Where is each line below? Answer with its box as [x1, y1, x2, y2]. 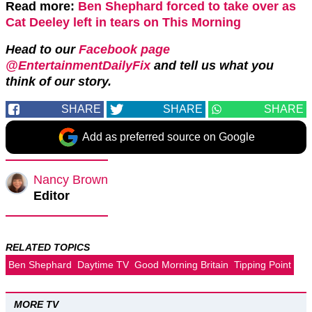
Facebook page [79, 42, 170, 57]
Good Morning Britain [134, 259, 228, 271]
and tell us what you [150, 58, 274, 73]
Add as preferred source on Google [82, 131, 255, 143]
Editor [33, 189, 70, 203]
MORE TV [14, 299, 58, 311]
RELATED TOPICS [6, 242, 90, 253]
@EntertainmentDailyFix [6, 58, 150, 73]
